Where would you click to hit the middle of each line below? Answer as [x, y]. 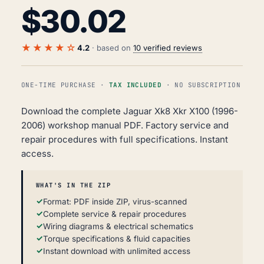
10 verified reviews [168, 48]
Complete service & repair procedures [115, 214]
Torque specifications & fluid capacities [117, 239]
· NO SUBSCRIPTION [201, 85]
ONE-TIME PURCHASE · [65, 85]
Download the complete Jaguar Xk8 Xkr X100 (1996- [130, 111]
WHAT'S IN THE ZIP [73, 185]
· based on [111, 48]
